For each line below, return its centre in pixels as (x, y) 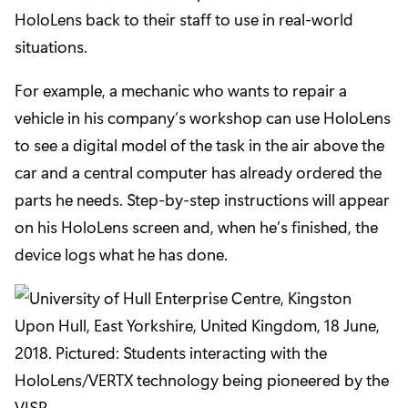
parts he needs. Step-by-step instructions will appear (202, 200)
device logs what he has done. (121, 255)
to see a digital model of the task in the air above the (199, 145)
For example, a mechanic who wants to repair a (181, 91)
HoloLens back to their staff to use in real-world (184, 20)
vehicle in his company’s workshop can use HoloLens (203, 118)
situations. (51, 47)
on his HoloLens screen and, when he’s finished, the (196, 227)
